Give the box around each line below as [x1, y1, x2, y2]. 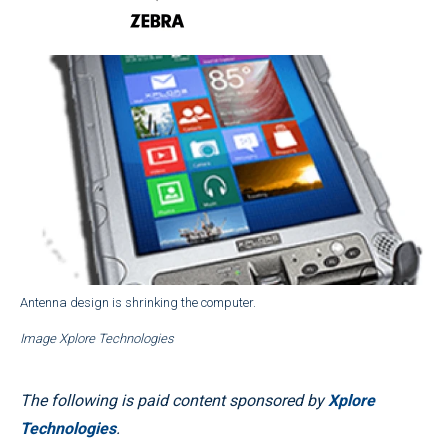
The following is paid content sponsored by [20, 390, 328, 410]
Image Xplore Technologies [20, 330, 174, 346]
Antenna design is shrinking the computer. [20, 294, 256, 310]
